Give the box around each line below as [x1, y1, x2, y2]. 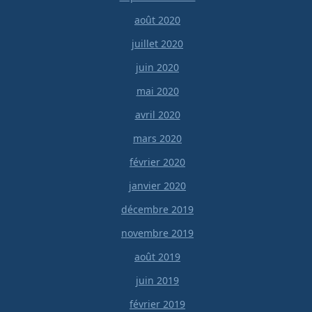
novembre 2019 [121, 226, 194, 240]
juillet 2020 [132, 37, 183, 51]
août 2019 [134, 250, 180, 264]
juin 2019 [136, 274, 179, 288]
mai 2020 [136, 84, 179, 98]
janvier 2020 [129, 179, 186, 193]
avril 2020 [134, 108, 180, 122]
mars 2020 [133, 132, 182, 146]
